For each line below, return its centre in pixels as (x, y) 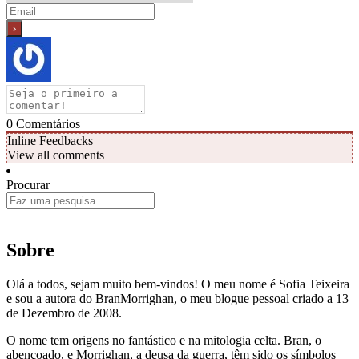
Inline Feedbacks (50, 141)
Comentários (46, 124)
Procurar (28, 185)
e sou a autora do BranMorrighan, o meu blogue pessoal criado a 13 (177, 299)
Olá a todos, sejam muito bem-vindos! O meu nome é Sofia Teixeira (178, 284)
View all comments (56, 155)
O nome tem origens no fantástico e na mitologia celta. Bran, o (164, 341)
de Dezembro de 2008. (64, 313)
